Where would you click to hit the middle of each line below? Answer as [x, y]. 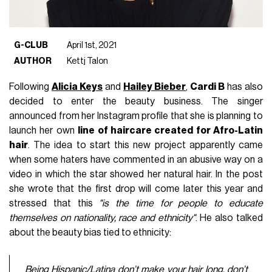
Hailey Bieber [155, 87]
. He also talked [229, 218]
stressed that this [54, 203]
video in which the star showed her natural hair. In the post [136, 174]
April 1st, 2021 [92, 45]
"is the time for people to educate [181, 203]
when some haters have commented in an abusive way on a [136, 159]
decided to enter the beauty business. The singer [136, 101]
